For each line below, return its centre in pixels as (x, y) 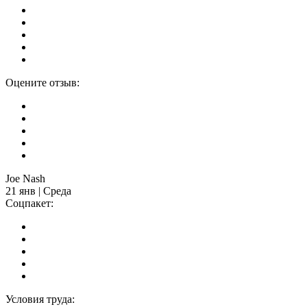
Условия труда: (40, 299)
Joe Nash (25, 179)
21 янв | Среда (38, 191)
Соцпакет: (29, 204)
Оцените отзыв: (42, 83)
